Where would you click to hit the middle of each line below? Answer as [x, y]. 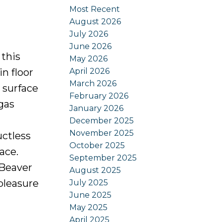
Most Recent [95, 9]
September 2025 [103, 158]
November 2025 [102, 133]
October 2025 [97, 145]
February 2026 [99, 96]
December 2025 [102, 120]
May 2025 [89, 207]
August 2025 [95, 170]
